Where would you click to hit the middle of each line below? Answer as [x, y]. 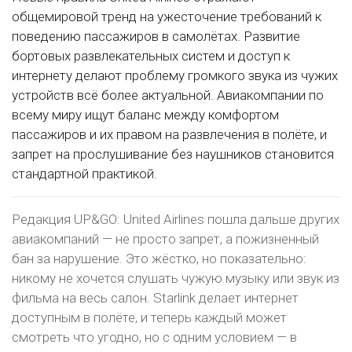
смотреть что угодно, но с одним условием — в [154, 337]
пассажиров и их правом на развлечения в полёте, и [169, 134]
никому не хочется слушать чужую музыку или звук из [176, 278]
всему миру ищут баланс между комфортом [145, 114]
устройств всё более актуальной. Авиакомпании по [168, 95]
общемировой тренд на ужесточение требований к [167, 16]
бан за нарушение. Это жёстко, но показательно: [159, 258]
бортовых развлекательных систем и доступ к [151, 55]
